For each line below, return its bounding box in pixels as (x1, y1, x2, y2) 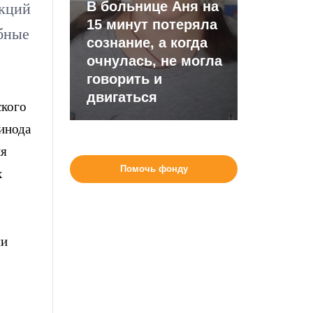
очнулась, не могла (87, 53, 223, 68)
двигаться (87, 89, 158, 105)
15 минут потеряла (87, 17, 218, 32)
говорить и (87, 71, 163, 87)
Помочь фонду (119, 163, 188, 174)
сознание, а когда (87, 35, 208, 50)
